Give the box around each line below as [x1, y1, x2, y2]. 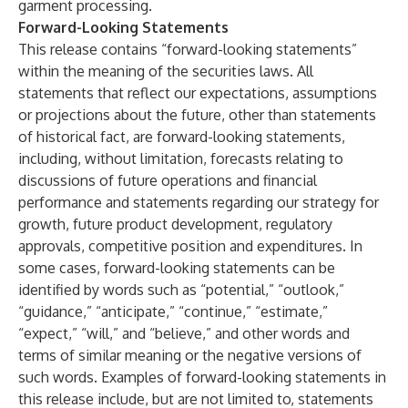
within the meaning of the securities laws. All [18, 62, 313, 80]
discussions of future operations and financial [18, 171, 317, 189]
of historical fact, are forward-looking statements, [18, 127, 345, 146]
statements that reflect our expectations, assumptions [18, 84, 377, 102]
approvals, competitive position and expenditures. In [18, 237, 362, 255]
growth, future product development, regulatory [18, 215, 332, 233]
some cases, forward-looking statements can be [18, 259, 335, 277]
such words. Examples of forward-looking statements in [18, 368, 386, 386]
